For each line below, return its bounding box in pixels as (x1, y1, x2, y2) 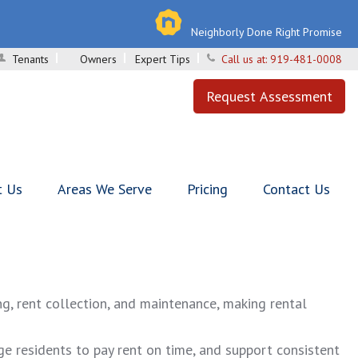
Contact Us (263, 180, 330, 198)
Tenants (12, 52, 49, 66)
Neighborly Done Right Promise (191, 25, 342, 39)
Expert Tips (135, 52, 190, 66)
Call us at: (221, 52, 270, 66)
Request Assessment (206, 87, 332, 105)
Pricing (187, 180, 228, 198)
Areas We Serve (58, 180, 152, 198)
